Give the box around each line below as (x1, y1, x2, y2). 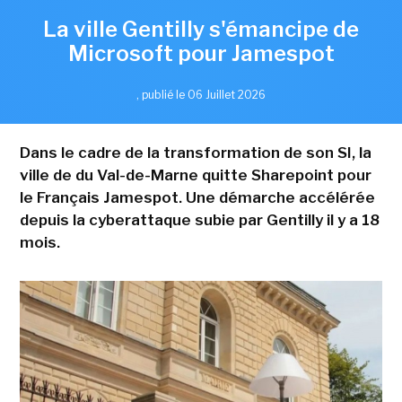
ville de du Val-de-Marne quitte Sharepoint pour (19, 166, 371, 185)
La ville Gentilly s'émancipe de (43, 16, 359, 43)
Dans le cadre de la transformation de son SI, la (19, 144, 371, 162)
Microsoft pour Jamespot (67, 40, 335, 67)
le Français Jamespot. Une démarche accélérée (19, 188, 375, 207)
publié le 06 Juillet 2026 (142, 88, 266, 102)
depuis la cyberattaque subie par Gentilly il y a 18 (19, 211, 380, 230)
